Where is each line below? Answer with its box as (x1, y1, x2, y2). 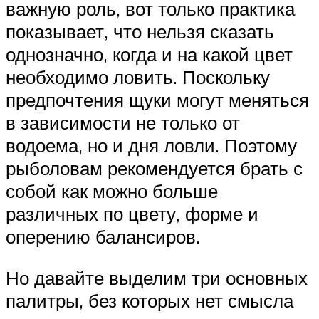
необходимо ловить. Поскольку (6, 66, 270, 89)
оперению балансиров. (6, 225, 200, 249)
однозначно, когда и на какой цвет (6, 43, 293, 66)
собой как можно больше (6, 179, 218, 203)
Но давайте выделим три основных (6, 266, 308, 289)
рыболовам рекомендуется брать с (6, 157, 303, 180)
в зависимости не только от (6, 111, 240, 135)
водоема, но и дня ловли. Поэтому (6, 134, 297, 157)
